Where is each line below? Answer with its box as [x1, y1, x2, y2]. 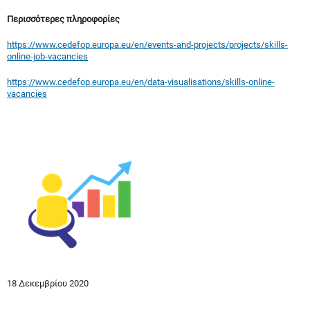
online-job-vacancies [7, 51, 88, 62]
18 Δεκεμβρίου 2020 [7, 278, 89, 289]
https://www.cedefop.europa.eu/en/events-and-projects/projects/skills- [7, 39, 288, 51]
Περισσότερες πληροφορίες [7, 14, 120, 25]
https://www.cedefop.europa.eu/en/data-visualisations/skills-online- [7, 77, 275, 88]
